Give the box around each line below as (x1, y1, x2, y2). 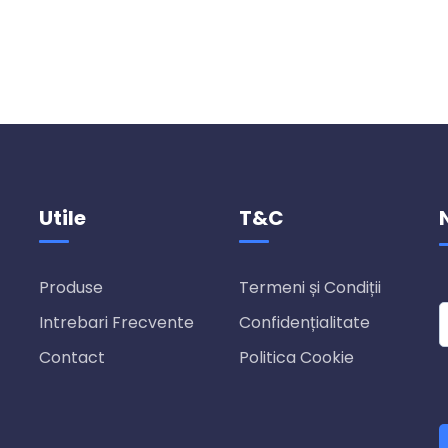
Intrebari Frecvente (39, 311, 194, 334)
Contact (39, 346, 105, 369)
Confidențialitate (239, 311, 370, 334)
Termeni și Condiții (239, 276, 381, 299)
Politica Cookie (239, 346, 354, 369)
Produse (39, 276, 103, 299)
